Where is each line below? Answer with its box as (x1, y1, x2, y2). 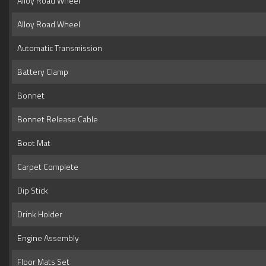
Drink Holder (14, 208, 62, 221)
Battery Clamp (14, 65, 68, 78)
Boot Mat (14, 137, 50, 150)
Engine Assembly (14, 232, 79, 245)
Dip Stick (14, 184, 48, 197)
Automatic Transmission (14, 42, 102, 55)
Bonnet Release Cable (14, 113, 98, 126)
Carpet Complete (14, 160, 78, 173)
